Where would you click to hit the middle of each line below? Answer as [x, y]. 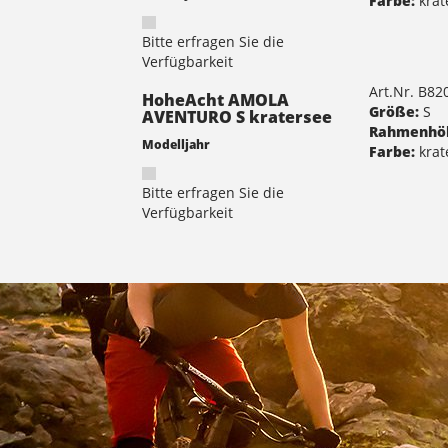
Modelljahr [176, 143]
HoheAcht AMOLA [215, 99]
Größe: [394, 111]
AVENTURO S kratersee [237, 116]
